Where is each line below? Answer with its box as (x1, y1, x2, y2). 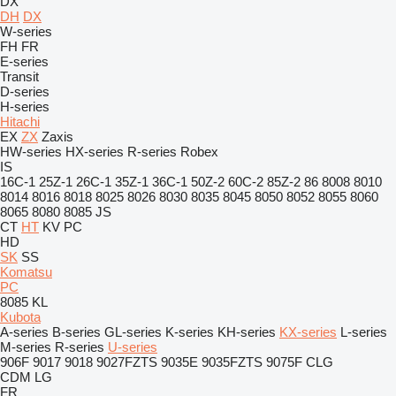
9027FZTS (96, 354, 157, 369)
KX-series (279, 324, 337, 339)
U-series (108, 339, 157, 354)
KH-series (217, 324, 276, 339)
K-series (165, 324, 214, 339)
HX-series (65, 144, 124, 159)
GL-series (104, 324, 162, 339)
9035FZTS (202, 354, 263, 369)
